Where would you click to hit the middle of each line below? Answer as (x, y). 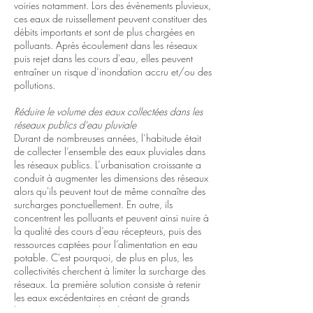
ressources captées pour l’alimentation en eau (106, 244)
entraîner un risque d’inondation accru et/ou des (113, 72)
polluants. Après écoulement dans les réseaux (105, 45)
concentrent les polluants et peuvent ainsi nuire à (111, 218)
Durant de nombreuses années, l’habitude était (108, 138)
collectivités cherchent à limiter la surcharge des (110, 271)
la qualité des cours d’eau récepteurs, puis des (108, 231)
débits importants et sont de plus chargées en (104, 32)
